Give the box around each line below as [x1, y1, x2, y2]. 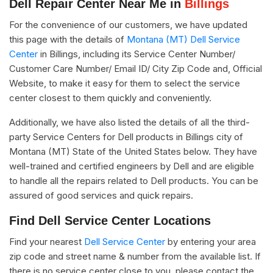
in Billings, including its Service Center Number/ [38, 48, 235, 60]
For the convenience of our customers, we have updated [9, 18, 247, 30]
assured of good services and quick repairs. [9, 189, 193, 201]
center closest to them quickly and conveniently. [9, 91, 211, 104]
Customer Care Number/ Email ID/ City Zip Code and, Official [9, 62, 262, 74]
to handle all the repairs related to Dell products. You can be [9, 174, 258, 186]
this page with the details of [9, 33, 127, 45]
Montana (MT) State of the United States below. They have [9, 145, 257, 157]
